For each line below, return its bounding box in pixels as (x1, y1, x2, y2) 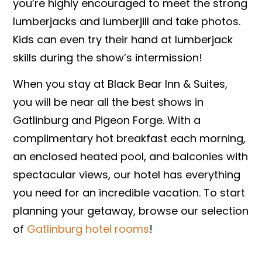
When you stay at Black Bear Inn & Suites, (13, 77, 228, 92)
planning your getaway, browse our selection (13, 204, 249, 219)
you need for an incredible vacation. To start (13, 185, 246, 201)
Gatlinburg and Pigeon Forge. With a (13, 113, 201, 128)
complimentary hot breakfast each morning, (13, 131, 246, 146)
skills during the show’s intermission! (13, 50, 203, 65)
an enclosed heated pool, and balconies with (13, 149, 249, 164)
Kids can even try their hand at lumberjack (13, 32, 233, 47)
